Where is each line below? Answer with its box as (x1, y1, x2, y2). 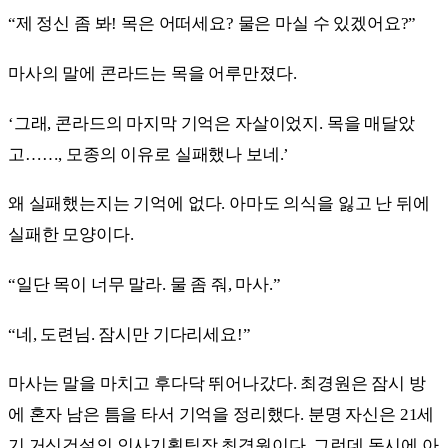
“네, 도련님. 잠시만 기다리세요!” (8, 324, 251, 344)
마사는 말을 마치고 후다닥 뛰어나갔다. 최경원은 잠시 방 (8, 374, 426, 394)
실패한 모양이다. (8, 225, 134, 245)
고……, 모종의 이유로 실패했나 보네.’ (8, 144, 290, 164)
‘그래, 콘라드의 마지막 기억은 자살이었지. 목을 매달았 (8, 113, 415, 133)
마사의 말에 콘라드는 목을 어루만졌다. (8, 63, 297, 83)
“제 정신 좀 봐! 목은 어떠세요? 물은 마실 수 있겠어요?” (8, 14, 417, 34)
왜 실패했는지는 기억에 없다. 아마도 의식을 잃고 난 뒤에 (8, 194, 430, 214)
